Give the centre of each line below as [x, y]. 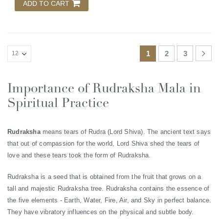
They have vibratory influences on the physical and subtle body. [101, 212]
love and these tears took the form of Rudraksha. [79, 155]
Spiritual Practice [58, 103]
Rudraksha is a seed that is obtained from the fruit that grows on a [104, 176]
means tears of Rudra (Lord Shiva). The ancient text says [126, 131]
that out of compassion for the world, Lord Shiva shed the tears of [104, 143]
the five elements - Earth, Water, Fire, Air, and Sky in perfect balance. [109, 200]
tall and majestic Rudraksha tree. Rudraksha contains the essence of [109, 188]
